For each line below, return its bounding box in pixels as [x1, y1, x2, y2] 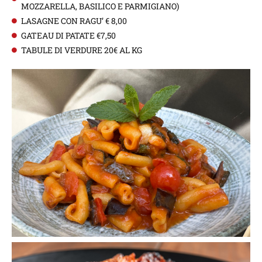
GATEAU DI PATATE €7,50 [21, 29, 116, 41]
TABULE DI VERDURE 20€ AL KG [21, 44, 143, 56]
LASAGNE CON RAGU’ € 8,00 [21, 15, 127, 26]
